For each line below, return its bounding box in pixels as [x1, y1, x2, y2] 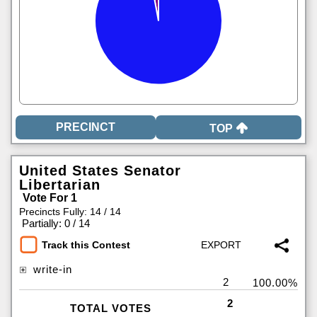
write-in [30, 263, 72, 275]
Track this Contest [42, 239, 130, 251]
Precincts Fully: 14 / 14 [19, 206, 121, 217]
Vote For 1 [23, 192, 77, 204]
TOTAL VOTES [69, 302, 151, 314]
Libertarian [19, 177, 100, 192]
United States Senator [19, 163, 181, 178]
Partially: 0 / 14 [22, 217, 90, 229]
